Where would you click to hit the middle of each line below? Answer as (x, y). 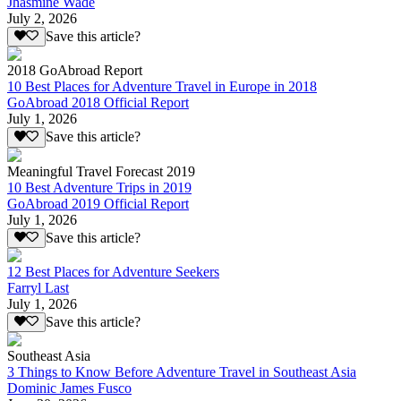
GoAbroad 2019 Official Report (98, 203)
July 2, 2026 (42, 19)
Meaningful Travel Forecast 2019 (101, 171)
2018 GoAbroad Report (75, 71)
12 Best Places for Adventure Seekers (113, 272)
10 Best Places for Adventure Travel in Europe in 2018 (162, 87)
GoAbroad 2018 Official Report (98, 103)
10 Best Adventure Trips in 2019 (99, 187)
